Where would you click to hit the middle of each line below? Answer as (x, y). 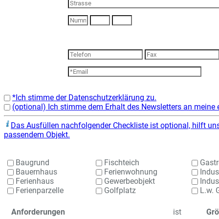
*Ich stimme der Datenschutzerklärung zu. (84, 98)
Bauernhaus (36, 172)
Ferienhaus (34, 181)
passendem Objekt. (37, 135)
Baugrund (32, 163)
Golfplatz (119, 190)
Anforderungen (38, 212)
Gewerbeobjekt (129, 181)
